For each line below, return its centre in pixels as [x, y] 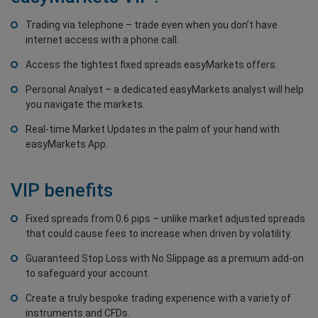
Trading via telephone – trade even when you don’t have [152, 25]
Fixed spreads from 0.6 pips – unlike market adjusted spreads [165, 219]
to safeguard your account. [88, 273]
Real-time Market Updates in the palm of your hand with [153, 129]
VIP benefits [62, 190]
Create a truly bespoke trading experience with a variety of [158, 298]
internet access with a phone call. [102, 40]
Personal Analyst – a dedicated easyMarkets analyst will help [165, 89]
